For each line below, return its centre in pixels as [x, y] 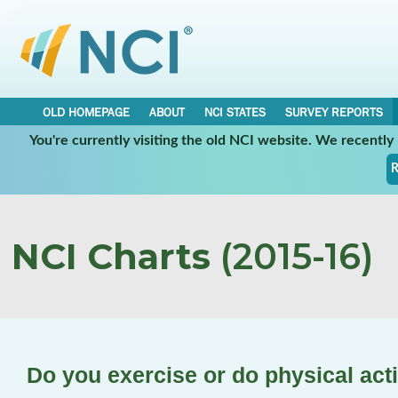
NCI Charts [111, 256]
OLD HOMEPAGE [86, 112]
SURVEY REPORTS [334, 112]
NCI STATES [235, 112]
